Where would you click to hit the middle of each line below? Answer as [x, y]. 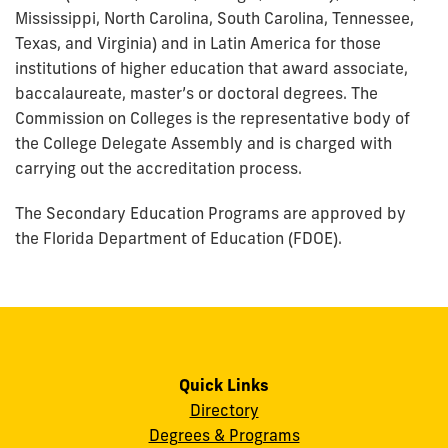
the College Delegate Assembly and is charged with [203, 143]
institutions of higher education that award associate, [211, 68]
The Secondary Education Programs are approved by [210, 213]
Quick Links [224, 384]
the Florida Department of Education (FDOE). [178, 238]
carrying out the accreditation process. [158, 168]
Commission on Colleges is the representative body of [212, 118]
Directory [224, 409]
